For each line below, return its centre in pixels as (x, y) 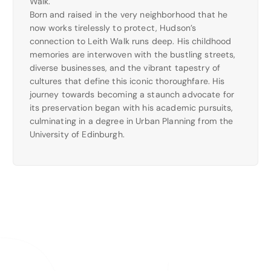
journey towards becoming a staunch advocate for (132, 94)
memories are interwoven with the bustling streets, (132, 54)
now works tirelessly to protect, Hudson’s (113, 28)
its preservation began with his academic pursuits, (131, 107)
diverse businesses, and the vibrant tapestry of (125, 67)
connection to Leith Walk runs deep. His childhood (130, 41)
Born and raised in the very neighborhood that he (129, 14)
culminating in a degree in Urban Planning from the (131, 121)
